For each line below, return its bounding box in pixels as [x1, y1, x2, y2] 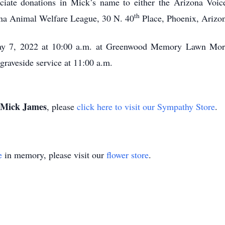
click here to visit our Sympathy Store [77, 100, 215, 113]
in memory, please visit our [2, 149, 106, 161]
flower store [106, 149, 149, 161]
